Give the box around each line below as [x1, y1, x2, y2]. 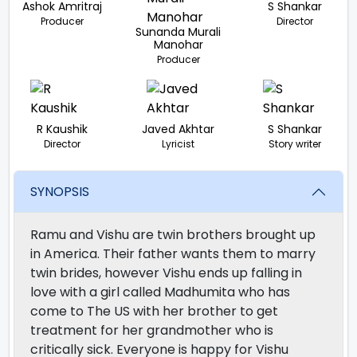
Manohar [153, 36, 203, 53]
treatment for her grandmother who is [30, 320, 273, 339]
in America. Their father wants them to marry [30, 244, 316, 263]
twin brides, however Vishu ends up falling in [30, 263, 302, 282]
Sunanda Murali [135, 23, 222, 40]
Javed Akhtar [142, 120, 215, 137]
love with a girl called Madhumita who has [30, 282, 290, 301]
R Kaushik [36, 120, 88, 137]
